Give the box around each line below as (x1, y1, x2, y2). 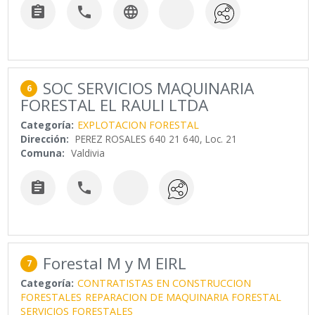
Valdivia (71, 146, 105, 160)
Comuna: (20, 146, 65, 160)
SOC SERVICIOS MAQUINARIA (43, 77, 255, 99)
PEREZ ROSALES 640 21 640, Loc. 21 (75, 131, 238, 146)
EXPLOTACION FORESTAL (77, 117, 200, 131)
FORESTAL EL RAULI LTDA (20, 94, 209, 116)
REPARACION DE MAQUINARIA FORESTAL (85, 290, 282, 304)
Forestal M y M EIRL (43, 252, 187, 275)
